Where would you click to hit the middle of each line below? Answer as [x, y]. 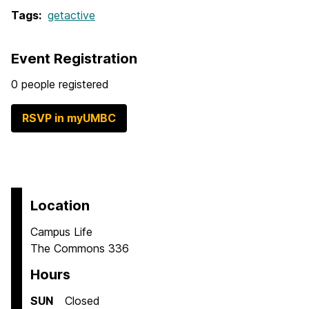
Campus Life [61, 232]
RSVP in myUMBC [69, 118]
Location [60, 206]
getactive [71, 16]
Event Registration [74, 59]
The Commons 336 [80, 249]
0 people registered [60, 84]
